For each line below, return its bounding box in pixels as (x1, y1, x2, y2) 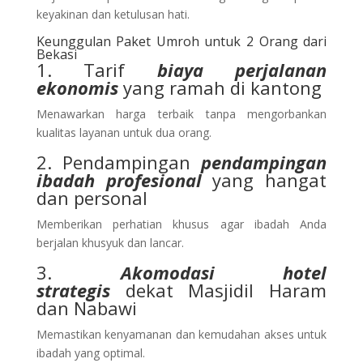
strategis (36, 277, 110, 302)
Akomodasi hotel (120, 259, 327, 284)
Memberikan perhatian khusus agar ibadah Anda (36, 216, 327, 232)
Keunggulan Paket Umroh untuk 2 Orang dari (36, 32, 327, 50)
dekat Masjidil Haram (109, 277, 327, 302)
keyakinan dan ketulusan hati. (36, 6, 190, 22)
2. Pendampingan (36, 149, 202, 174)
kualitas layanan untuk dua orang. (36, 124, 211, 140)
